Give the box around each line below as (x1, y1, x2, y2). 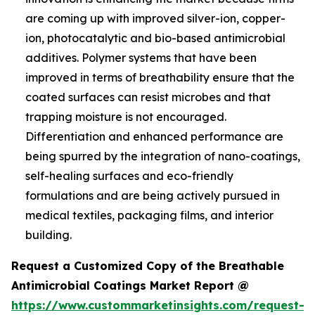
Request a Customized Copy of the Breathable (11, 259, 284, 274)
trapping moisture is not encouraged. (25, 110, 226, 124)
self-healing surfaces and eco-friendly (25, 169, 233, 184)
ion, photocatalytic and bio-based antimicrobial (25, 31, 285, 46)
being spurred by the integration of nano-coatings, (25, 149, 300, 164)
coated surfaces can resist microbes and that (25, 90, 271, 105)
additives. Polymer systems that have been (25, 51, 257, 65)
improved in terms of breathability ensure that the (25, 70, 295, 85)
